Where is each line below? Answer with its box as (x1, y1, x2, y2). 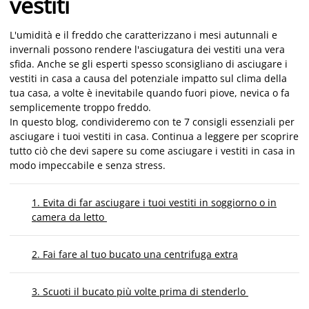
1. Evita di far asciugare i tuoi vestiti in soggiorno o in (32, 196, 277, 209)
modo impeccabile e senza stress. (10, 159, 166, 172)
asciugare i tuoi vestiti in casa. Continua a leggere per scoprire (10, 130, 299, 143)
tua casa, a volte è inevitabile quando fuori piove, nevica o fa (10, 86, 290, 99)
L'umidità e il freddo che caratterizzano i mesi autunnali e (10, 28, 277, 41)
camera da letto (32, 210, 107, 223)
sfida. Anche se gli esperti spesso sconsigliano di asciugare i (10, 57, 288, 70)
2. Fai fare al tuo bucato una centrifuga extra (32, 248, 238, 261)
